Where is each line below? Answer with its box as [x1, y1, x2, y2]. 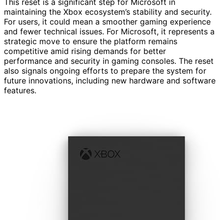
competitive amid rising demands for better [4, 46, 166, 56]
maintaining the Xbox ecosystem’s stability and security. [4, 6, 212, 17]
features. [4, 85, 36, 95]
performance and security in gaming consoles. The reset [4, 55, 214, 66]
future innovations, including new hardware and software [4, 75, 216, 85]
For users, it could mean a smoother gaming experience [4, 16, 211, 27]
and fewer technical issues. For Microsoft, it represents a [4, 26, 215, 36]
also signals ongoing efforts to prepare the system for [4, 65, 206, 76]
